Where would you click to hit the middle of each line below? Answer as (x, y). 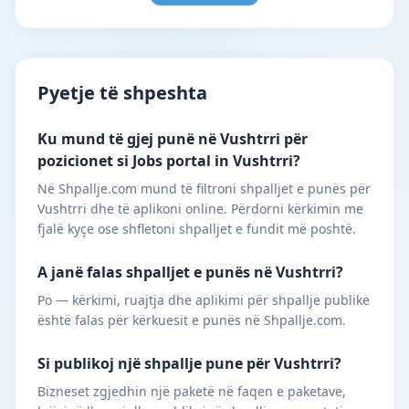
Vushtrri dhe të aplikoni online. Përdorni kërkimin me (200, 209)
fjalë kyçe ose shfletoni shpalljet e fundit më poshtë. (197, 229)
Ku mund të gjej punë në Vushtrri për (173, 139)
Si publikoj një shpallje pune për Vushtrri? (189, 363)
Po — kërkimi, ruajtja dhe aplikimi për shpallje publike (204, 300)
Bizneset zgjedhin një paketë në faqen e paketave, (192, 391)
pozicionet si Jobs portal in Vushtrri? (169, 161)
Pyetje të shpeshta (122, 93)
